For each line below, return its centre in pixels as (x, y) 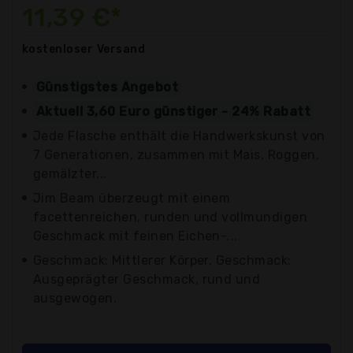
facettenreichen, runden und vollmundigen (171, 217)
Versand (121, 49)
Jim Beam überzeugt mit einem (132, 198)
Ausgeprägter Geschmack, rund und (147, 279)
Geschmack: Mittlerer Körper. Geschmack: (162, 260)
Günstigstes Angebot (108, 87)
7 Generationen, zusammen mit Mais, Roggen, (176, 154)
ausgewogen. (75, 298)
